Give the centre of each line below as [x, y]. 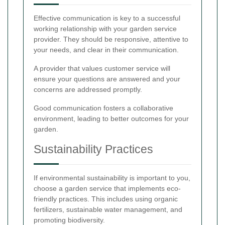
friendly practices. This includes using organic [106, 199]
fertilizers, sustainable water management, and [108, 209]
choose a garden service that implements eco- [107, 188]
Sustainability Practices [93, 149]
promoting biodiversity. [69, 220]
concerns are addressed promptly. [88, 89]
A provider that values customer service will [102, 68]
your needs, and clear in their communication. [106, 50]
